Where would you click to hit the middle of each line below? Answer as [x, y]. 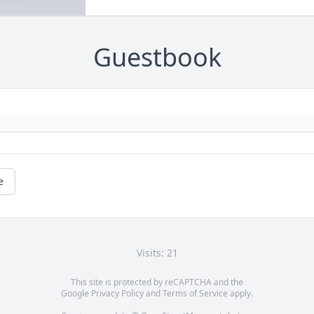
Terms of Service [195, 294]
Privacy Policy [117, 294]
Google [76, 294]
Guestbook [157, 57]
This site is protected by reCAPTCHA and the [157, 282]
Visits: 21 [157, 253]
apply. [240, 294]
